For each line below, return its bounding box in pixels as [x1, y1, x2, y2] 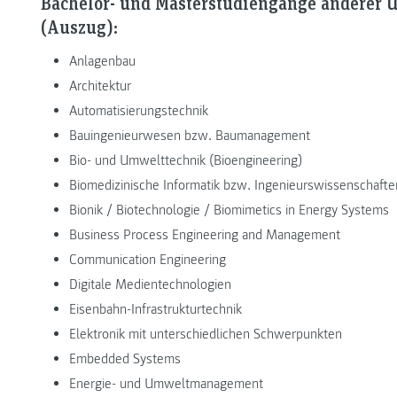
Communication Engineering [69, 250, 226, 269]
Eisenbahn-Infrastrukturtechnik [69, 300, 242, 318]
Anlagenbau [69, 51, 136, 70]
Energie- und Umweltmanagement [69, 374, 263, 393]
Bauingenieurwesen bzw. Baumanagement [69, 126, 310, 144]
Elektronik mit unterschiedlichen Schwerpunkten [69, 324, 342, 343]
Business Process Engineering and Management [69, 225, 340, 244]
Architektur [69, 76, 131, 95]
